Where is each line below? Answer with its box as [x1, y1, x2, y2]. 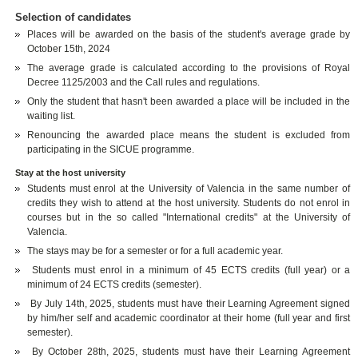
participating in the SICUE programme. [27, 143, 195, 155]
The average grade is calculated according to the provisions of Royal [27, 62, 351, 74]
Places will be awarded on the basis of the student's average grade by [27, 28, 351, 40]
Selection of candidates [15, 10, 132, 23]
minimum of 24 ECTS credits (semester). [27, 278, 202, 290]
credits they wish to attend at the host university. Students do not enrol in [27, 197, 351, 209]
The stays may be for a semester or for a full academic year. [27, 245, 284, 257]
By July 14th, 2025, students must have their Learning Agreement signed [27, 297, 351, 309]
